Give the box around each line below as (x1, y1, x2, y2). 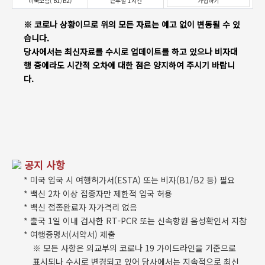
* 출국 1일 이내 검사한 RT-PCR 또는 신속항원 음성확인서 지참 (24, 215, 247, 227)
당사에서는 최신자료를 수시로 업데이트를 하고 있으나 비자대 (24, 46, 238, 57)
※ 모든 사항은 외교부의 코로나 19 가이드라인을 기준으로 (33, 242, 236, 254)
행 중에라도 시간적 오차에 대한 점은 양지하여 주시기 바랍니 (24, 59, 235, 71)
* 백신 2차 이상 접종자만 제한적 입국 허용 (24, 188, 172, 199)
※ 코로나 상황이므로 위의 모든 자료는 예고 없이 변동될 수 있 (24, 18, 240, 30)
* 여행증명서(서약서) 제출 (24, 228, 115, 240)
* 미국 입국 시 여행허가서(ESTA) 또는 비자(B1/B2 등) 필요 (24, 174, 235, 186)
